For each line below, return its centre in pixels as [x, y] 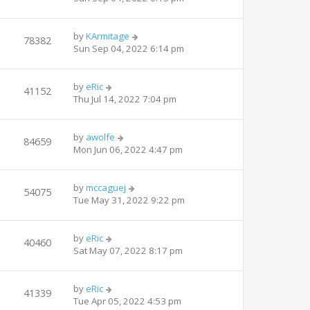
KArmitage [108, 36]
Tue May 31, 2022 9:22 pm [129, 200]
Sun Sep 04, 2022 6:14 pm [129, 48]
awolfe [100, 137]
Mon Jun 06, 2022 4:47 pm [128, 149]
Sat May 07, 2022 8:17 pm [128, 250]
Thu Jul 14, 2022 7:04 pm [125, 99]
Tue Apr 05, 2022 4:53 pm [127, 301]
